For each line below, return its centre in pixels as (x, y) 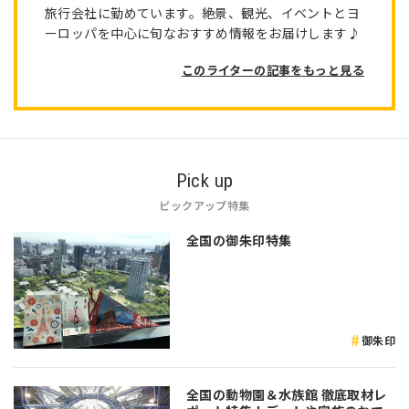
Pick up (204, 180)
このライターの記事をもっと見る (273, 69)
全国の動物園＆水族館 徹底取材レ (287, 395)
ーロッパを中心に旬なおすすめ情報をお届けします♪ (203, 32)
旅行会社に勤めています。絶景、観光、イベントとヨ (203, 12)
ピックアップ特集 (204, 204)
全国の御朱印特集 (239, 240)
